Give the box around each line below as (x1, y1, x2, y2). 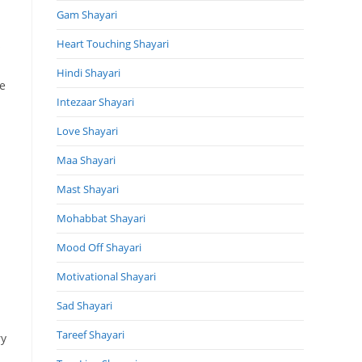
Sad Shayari (57, 297, 112, 313)
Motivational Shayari (57, 268, 156, 284)
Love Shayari (57, 123, 118, 138)
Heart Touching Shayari (57, 36, 169, 51)
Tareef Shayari (57, 326, 124, 342)
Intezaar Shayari (57, 94, 134, 109)
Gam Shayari (57, 6, 117, 22)
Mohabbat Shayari (57, 210, 145, 225)
